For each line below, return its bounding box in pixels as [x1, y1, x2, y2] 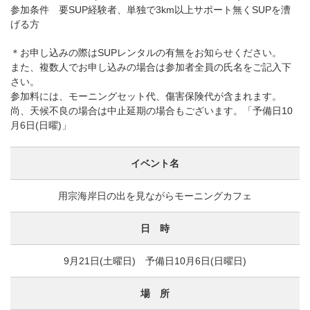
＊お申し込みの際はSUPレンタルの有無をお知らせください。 [10, 47, 282, 58]
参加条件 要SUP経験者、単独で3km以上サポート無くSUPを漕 [10, 4, 291, 15]
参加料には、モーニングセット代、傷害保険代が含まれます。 [10, 91, 282, 102]
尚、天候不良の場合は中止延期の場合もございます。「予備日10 [10, 105, 293, 116]
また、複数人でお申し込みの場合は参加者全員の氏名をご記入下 [10, 62, 291, 73]
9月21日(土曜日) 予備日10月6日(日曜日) [64, 255, 246, 266]
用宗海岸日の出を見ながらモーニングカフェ [58, 190, 252, 201]
